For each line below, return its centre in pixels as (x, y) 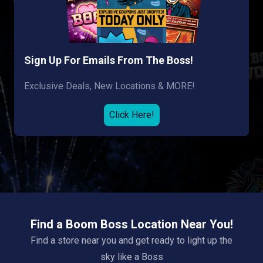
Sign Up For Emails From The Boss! (109, 60)
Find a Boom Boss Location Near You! (131, 224)
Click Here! (131, 115)
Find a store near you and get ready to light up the (131, 240)
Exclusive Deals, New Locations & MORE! (109, 86)
